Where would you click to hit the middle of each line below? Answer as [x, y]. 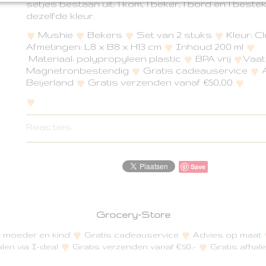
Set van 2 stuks [174, 35]
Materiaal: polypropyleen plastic [105, 58]
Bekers [105, 35]
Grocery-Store [133, 214]
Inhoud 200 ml [210, 47]
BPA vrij [213, 58]
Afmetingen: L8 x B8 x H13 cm [95, 47]
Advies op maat [227, 235]
